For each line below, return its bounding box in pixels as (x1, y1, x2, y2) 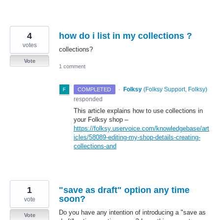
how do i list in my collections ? (59, 30, 192, 41)
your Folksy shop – (74, 115, 128, 123)
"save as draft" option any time (59, 185, 190, 195)
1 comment (59, 63, 85, 69)
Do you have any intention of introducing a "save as (59, 208, 206, 216)
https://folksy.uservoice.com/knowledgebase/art (74, 124, 209, 132)
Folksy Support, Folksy (145, 85, 205, 93)
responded (74, 95, 103, 103)
